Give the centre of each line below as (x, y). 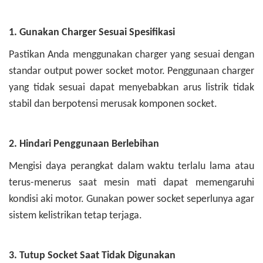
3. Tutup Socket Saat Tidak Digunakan (92, 256)
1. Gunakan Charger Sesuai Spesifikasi (92, 33)
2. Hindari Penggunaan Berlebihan (84, 144)
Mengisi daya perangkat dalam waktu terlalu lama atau (131, 167)
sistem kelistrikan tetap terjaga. (75, 216)
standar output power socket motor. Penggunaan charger (131, 72)
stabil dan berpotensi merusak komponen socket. (113, 104)
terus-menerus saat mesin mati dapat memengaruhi (131, 183)
